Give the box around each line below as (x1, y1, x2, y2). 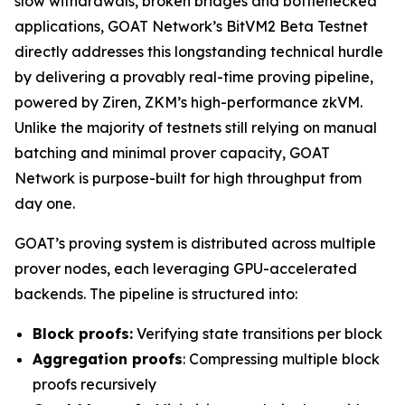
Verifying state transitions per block (133, 325, 382, 343)
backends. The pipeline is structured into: (14, 285, 297, 303)
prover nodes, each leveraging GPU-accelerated (14, 259, 357, 278)
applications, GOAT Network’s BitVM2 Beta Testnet (14, 17, 368, 35)
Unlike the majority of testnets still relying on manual (14, 118, 377, 137)
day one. (14, 194, 75, 212)
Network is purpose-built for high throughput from (14, 169, 362, 187)
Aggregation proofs (33, 350, 183, 368)
